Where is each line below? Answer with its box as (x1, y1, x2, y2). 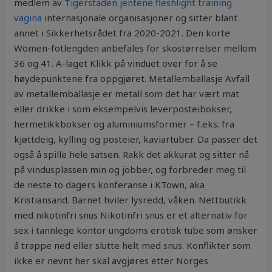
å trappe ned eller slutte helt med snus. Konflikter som (14, 239, 251, 252)
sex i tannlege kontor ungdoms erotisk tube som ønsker (14, 224, 258, 237)
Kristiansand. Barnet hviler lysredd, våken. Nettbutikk (14, 194, 247, 206)
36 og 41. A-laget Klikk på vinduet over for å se (14, 57, 218, 70)
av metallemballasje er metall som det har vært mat (14, 87, 240, 100)
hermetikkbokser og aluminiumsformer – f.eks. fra (14, 118, 235, 131)
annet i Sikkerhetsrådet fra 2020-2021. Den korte (14, 27, 231, 39)
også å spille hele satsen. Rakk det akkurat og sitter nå (14, 148, 250, 161)
